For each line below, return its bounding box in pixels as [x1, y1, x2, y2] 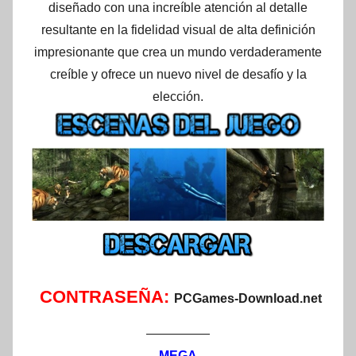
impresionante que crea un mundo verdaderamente [34, 45, 322, 60]
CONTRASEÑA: [39, 287, 174, 308]
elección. [153, 90, 203, 104]
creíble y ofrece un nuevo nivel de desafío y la [49, 68, 307, 82]
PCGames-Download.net [173, 292, 322, 306]
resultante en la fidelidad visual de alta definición [41, 23, 315, 37]
